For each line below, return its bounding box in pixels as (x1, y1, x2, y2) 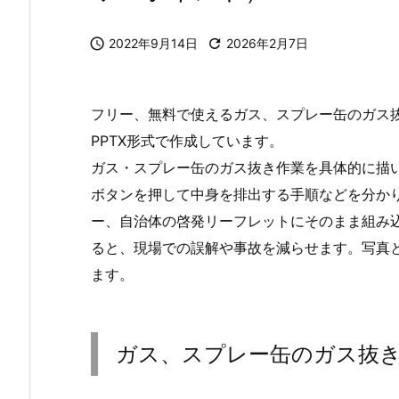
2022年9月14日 (109, 36, 198, 51)
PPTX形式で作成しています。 (91, 132, 283, 150)
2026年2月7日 (226, 36, 308, 51)
